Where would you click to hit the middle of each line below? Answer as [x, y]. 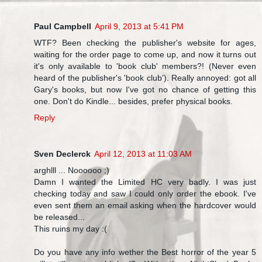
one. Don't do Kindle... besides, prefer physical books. [133, 101]
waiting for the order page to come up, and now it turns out [145, 54]
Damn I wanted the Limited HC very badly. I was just [145, 182]
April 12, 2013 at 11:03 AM [143, 154]
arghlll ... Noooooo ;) [72, 170]
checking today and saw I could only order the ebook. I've [145, 193]
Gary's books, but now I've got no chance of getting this [145, 89]
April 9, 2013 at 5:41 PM [139, 26]
